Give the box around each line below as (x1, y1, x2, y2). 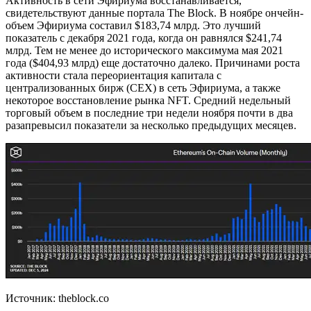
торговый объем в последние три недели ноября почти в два (6, 106, 293, 119)
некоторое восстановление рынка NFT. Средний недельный (6, 94, 291, 106)
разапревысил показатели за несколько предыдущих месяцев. (6, 119, 296, 131)
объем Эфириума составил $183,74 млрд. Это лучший (6, 19, 261, 31)
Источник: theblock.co (6, 292, 109, 304)
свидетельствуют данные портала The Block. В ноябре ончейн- (6, 6, 303, 19)
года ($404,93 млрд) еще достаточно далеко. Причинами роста (6, 56, 300, 69)
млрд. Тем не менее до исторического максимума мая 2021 (6, 44, 283, 56)
